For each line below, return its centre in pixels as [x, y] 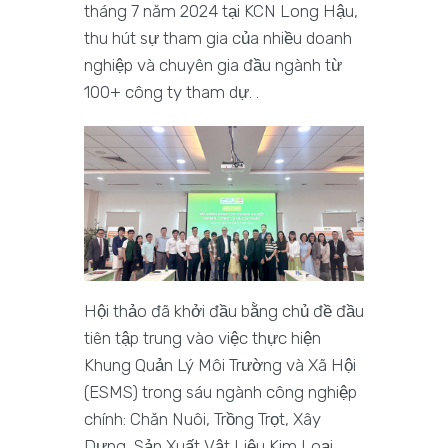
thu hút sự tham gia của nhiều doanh [218, 37]
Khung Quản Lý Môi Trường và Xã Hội [220, 365]
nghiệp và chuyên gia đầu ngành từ [213, 64]
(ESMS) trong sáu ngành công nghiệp [220, 392]
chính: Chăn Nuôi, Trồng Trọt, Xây [202, 419]
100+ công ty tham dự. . [171, 91]
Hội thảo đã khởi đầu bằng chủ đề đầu [224, 311]
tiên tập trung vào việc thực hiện [202, 338]
